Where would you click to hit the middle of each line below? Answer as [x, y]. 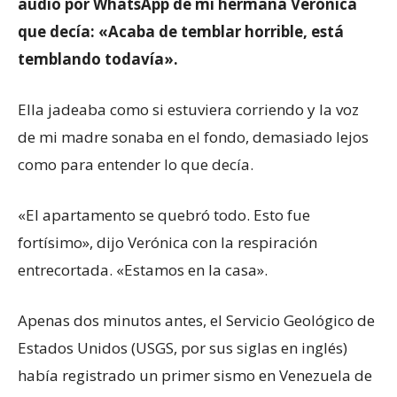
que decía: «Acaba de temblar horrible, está [181, 31]
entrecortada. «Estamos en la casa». [143, 269]
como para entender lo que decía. [136, 164]
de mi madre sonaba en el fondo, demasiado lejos [193, 136]
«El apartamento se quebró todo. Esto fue [164, 214]
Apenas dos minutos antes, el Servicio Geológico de [196, 320]
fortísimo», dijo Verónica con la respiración [167, 242]
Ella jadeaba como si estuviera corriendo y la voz [188, 109]
